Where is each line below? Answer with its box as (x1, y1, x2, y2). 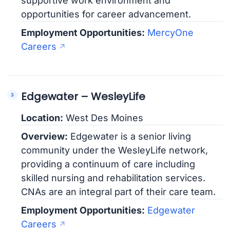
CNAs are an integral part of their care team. (21, 186, 216, 197)
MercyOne (147, 27, 194, 39)
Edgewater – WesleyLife (21, 89, 146, 104)
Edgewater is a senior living (68, 130, 191, 142)
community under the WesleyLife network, (21, 144, 208, 156)
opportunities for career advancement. (21, 9, 191, 20)
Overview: (21, 130, 68, 142)
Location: (21, 112, 64, 123)
